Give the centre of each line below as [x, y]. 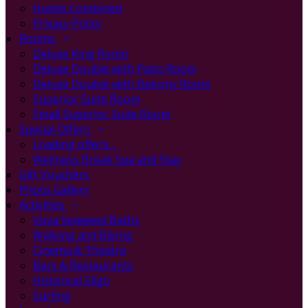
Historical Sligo [71, 280]
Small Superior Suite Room [102, 114]
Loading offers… [75, 144]
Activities [43, 205]
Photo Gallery [54, 190]
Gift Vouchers [54, 175]
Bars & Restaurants [83, 265]
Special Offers [56, 129]
